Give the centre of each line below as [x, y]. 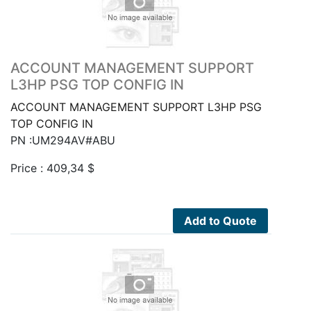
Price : [28, 168]
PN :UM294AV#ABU [63, 140]
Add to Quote [221, 220]
